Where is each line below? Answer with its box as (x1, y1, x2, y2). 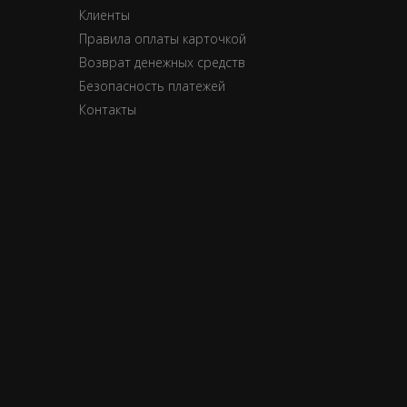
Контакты (79, 100, 136, 118)
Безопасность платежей (79, 76, 225, 94)
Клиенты (79, 5, 130, 24)
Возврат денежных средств (79, 53, 245, 71)
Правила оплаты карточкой (79, 29, 246, 47)
